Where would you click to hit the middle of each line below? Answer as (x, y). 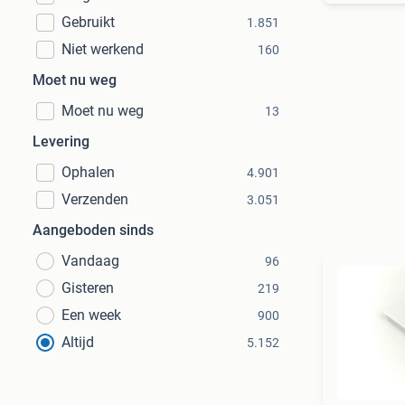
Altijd (78, 342)
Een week (91, 315)
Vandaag (90, 261)
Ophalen (88, 172)
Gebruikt (88, 22)
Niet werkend (103, 49)
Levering (61, 141)
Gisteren (88, 288)
